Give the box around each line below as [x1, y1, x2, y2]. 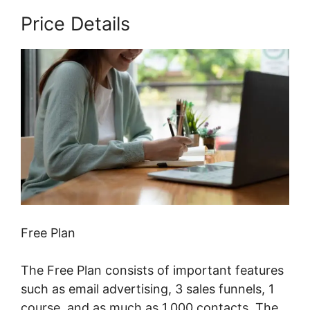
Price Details [21, 12, 130, 36]
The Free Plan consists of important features [21, 263, 284, 278]
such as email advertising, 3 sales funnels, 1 [21, 282, 274, 297]
